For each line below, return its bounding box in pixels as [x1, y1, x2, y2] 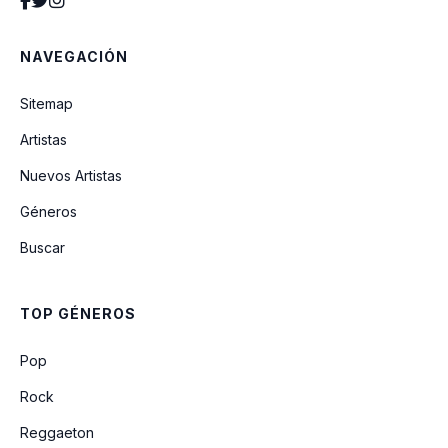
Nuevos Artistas [20, 167, 122, 184]
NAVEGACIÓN [20, 48, 128, 65]
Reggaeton [20, 424, 94, 441]
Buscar [20, 239, 65, 256]
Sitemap [20, 95, 73, 112]
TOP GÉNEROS [20, 305, 136, 322]
